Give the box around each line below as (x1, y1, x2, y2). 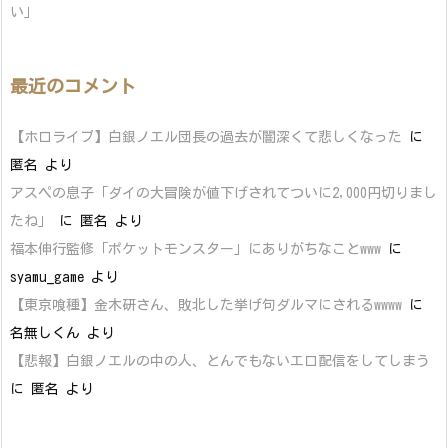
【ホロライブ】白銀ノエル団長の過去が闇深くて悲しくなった (10, 129, 402, 144)
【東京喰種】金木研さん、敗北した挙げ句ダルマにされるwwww (10, 297, 402, 312)
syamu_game (10, 269, 84, 284)
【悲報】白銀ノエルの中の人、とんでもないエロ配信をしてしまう (10, 353, 430, 368)
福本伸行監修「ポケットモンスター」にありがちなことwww (10, 241, 381, 256)
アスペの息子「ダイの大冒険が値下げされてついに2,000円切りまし (10, 185, 437, 200)
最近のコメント (10, 76, 136, 95)
